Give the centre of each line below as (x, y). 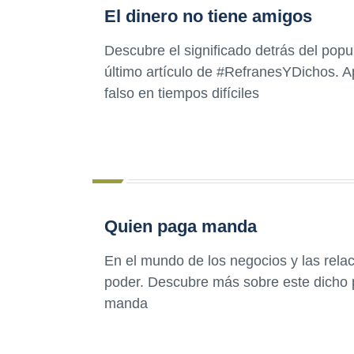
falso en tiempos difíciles (182, 94)
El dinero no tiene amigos (208, 17)
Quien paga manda (181, 227)
